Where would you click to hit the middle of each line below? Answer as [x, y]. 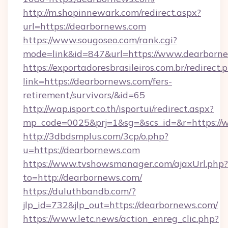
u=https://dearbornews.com [81, 150]
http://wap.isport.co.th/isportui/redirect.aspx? [118, 109]
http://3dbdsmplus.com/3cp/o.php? [96, 136]
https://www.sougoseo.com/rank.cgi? [100, 40]
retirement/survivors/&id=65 [84, 95]
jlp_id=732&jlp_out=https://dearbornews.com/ [120, 205]
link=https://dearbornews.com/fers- [97, 81]
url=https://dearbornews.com [84, 26]
